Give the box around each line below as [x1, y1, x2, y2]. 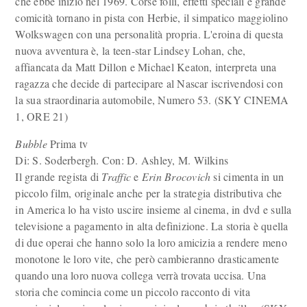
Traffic [101, 169, 132, 184]
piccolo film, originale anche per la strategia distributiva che [15, 186, 282, 200]
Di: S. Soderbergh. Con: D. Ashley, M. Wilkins [15, 153, 229, 167]
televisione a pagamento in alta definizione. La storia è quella [15, 219, 288, 233]
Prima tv [47, 136, 88, 151]
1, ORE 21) [15, 109, 68, 123]
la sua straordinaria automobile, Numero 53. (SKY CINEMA [15, 93, 289, 107]
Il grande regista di [15, 169, 102, 184]
